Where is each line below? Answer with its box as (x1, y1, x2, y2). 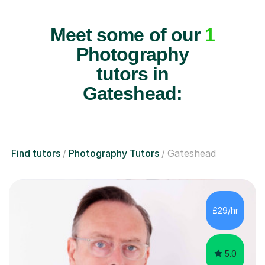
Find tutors (11, 147, 60, 159)
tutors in (96, 63, 169, 85)
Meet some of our (50, 24, 205, 46)
